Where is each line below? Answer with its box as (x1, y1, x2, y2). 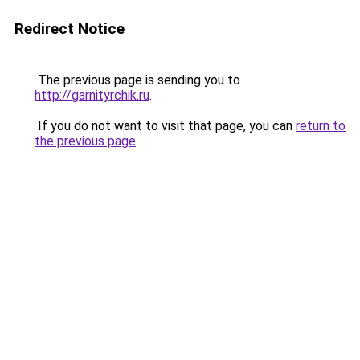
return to (296, 118, 346, 133)
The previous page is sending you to (35, 72, 240, 88)
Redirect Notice (14, 19, 125, 38)
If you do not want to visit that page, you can (35, 118, 296, 133)
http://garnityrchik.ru (35, 88, 149, 103)
